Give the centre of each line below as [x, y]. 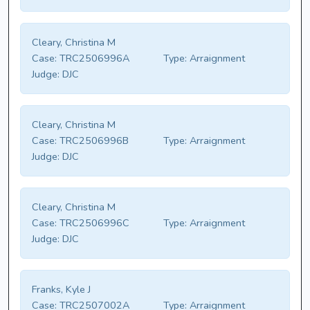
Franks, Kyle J [61, 290]
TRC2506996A [93, 58]
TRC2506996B [93, 141]
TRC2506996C [93, 223]
